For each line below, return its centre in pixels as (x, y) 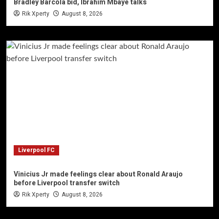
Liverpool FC (36, 150)
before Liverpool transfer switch (66, 183)
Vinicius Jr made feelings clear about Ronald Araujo (98, 174)
